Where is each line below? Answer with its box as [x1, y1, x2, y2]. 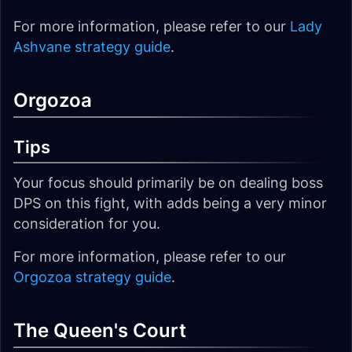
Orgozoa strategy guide [13, 269, 171, 285]
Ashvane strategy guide [13, 38, 170, 55]
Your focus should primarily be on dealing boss [13, 174, 323, 191]
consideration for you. [13, 215, 160, 232]
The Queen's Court [13, 319, 186, 342]
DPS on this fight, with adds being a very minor [13, 195, 327, 211]
